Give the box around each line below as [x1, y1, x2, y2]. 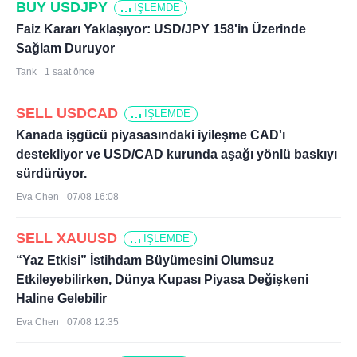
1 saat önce [45, 66, 95, 77]
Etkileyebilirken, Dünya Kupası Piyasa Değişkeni [16, 273, 308, 286]
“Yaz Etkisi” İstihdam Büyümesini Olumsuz [16, 253, 274, 267]
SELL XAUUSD [16, 230, 117, 246]
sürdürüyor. [16, 167, 87, 180]
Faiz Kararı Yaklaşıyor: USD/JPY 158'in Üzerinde [16, 22, 306, 36]
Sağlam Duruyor [16, 41, 115, 55]
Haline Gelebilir [16, 292, 107, 305]
